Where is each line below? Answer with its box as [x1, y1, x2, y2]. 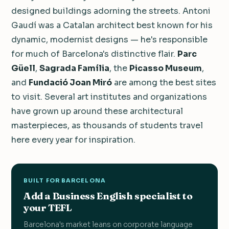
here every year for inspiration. [11, 134, 135, 145]
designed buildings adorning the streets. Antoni [11, 5, 211, 16]
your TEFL [24, 201, 72, 214]
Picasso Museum [129, 62, 202, 74]
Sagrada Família [39, 62, 109, 74]
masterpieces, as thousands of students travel [11, 120, 203, 131]
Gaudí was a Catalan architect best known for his [11, 19, 213, 31]
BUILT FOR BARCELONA [24, 176, 106, 184]
